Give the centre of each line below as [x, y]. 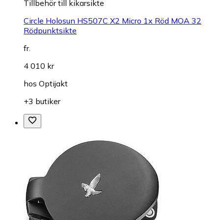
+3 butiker [42, 101]
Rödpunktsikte [50, 31]
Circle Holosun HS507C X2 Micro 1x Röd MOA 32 [112, 21]
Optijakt [53, 84]
